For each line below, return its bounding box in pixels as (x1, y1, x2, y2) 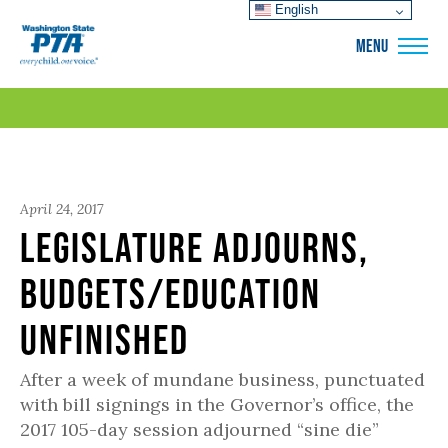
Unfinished (20, 316, 189, 362)
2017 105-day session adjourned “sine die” (20, 418, 379, 441)
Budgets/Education (20, 270, 321, 316)
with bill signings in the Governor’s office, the (20, 393, 414, 416)
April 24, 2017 (20, 200, 103, 218)
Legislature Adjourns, (20, 224, 369, 270)
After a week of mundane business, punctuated (20, 368, 425, 391)
